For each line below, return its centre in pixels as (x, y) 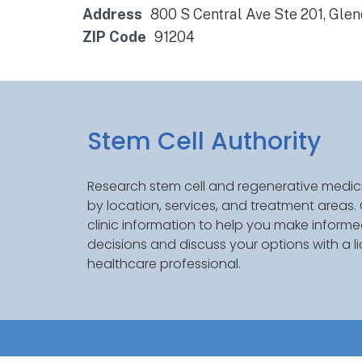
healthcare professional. (164, 264)
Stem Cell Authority (204, 142)
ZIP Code (114, 37)
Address (112, 14)
